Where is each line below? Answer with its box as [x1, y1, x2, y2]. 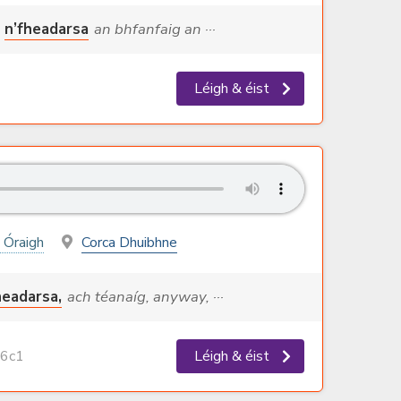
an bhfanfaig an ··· [94, 19, 216, 40]
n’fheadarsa [4, 19, 89, 40]
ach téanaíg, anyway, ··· [67, 286, 224, 308]
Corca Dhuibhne [81, 233, 177, 253]
